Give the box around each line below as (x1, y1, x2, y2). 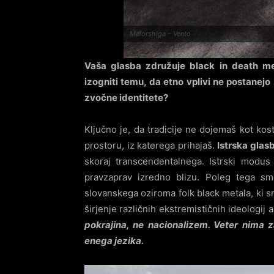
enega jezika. (84, 235, 144, 247)
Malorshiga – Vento (130, 29, 191, 39)
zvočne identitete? (84, 92, 168, 104)
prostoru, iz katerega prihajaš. (84, 139, 218, 152)
